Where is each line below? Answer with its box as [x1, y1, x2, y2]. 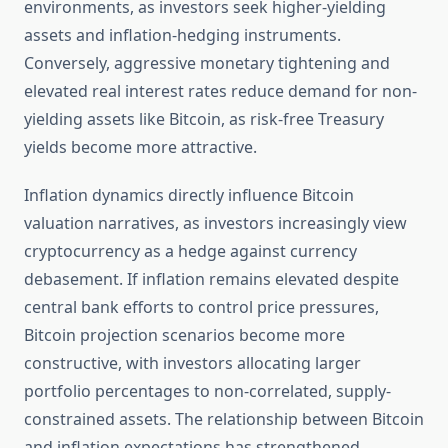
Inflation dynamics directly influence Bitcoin [24, 184, 354, 207]
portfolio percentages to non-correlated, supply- [24, 380, 391, 403]
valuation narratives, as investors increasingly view [24, 212, 407, 235]
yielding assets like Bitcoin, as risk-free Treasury [24, 108, 384, 131]
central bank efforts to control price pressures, [24, 296, 379, 319]
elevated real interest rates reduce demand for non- [24, 80, 417, 103]
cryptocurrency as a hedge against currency [24, 240, 357, 263]
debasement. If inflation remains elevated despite [24, 268, 399, 291]
